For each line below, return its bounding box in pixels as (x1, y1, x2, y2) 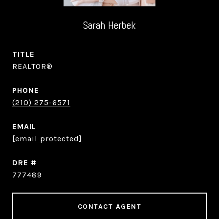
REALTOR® (12, 62, 53, 71)
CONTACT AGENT (77, 202, 142, 211)
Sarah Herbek (83, 19, 136, 32)
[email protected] (12, 134, 82, 143)
